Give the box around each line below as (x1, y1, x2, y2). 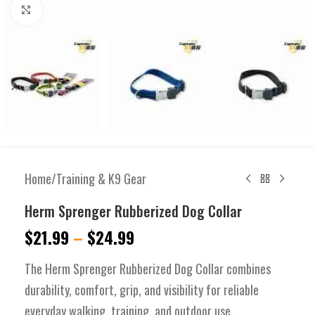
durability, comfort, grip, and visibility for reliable (25, 281, 259, 300)
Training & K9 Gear (56, 169, 146, 188)
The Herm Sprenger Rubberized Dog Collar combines (25, 259, 271, 278)
